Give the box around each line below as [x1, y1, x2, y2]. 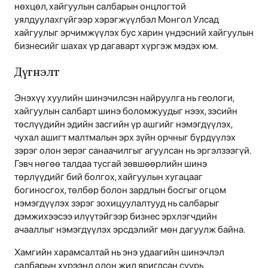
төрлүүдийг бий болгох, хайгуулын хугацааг [14, 171, 203, 183]
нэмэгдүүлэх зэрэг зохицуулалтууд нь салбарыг [14, 197, 220, 209]
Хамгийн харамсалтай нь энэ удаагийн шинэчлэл [14, 246, 224, 258]
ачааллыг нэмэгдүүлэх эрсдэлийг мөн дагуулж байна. [14, 224, 245, 236]
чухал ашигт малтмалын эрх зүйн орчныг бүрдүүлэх [14, 132, 236, 144]
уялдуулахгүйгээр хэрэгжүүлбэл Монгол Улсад [14, 14, 219, 26]
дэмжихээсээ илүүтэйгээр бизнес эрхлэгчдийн [14, 211, 217, 223]
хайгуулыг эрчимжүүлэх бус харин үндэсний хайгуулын [14, 27, 254, 39]
